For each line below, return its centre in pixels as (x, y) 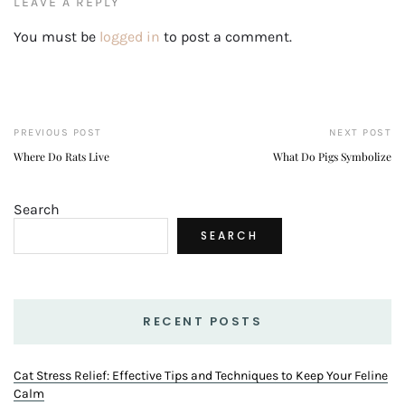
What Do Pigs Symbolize (332, 156)
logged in (130, 36)
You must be (57, 36)
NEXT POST (360, 132)
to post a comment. (226, 36)
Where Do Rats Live (61, 156)
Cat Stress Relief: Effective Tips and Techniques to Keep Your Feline (201, 375)
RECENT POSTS (202, 321)
